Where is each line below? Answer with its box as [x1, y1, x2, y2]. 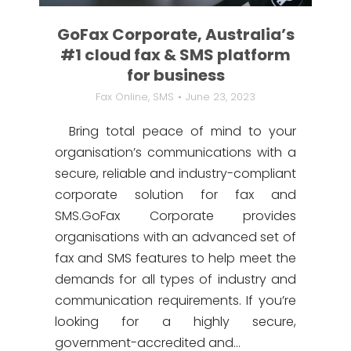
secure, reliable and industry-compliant [55, 165, 296, 183]
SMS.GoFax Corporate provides [55, 207, 296, 225]
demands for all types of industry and [55, 270, 296, 288]
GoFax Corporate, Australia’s [56, 24, 295, 45]
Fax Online [96, 89, 148, 104]
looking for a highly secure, [55, 313, 296, 331]
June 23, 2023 [186, 89, 255, 104]
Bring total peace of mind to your [55, 122, 296, 140]
